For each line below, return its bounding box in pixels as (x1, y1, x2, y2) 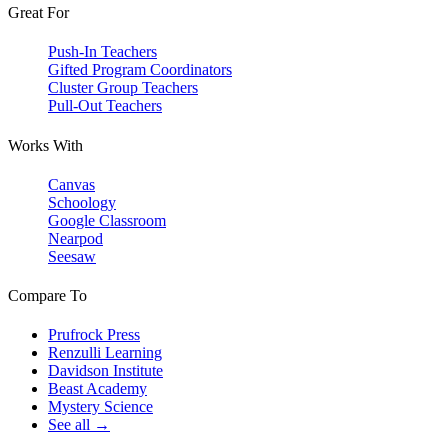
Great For (8, 4, 69, 22)
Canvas (48, 175, 95, 193)
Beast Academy (48, 380, 147, 398)
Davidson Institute (48, 362, 163, 380)
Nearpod (48, 229, 103, 247)
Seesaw (48, 247, 96, 265)
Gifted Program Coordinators (48, 61, 232, 79)
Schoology (48, 193, 116, 211)
